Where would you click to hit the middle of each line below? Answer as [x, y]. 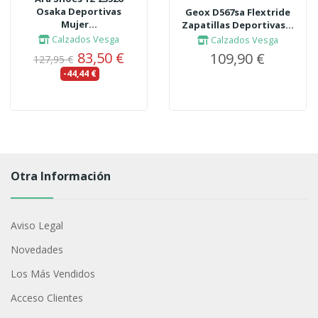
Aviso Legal [37, 226]
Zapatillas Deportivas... [237, 24]
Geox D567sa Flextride [237, 12]
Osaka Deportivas [79, 11]
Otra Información [60, 176]
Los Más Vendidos [53, 274]
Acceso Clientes [46, 298]
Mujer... [79, 24]
